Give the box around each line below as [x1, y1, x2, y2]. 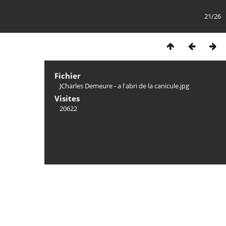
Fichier [54, 71, 81, 81]
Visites [54, 93, 80, 103]
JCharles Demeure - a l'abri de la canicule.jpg [60, 81, 189, 90]
